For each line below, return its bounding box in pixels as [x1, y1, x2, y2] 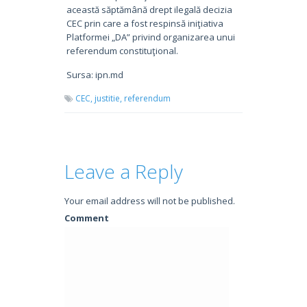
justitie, [95, 92, 122, 104]
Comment [64, 211, 109, 224]
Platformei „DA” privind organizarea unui [66, 30, 235, 43]
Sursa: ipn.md [66, 68, 123, 81]
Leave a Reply [64, 158, 183, 184]
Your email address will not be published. [64, 194, 235, 207]
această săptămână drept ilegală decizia [66, 3, 232, 16]
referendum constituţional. [66, 44, 178, 57]
